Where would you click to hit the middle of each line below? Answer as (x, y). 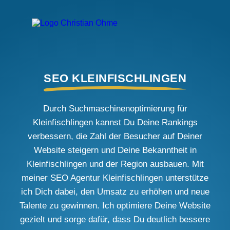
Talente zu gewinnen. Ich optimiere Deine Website (115, 206)
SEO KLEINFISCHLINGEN (115, 78)
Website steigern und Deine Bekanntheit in (115, 150)
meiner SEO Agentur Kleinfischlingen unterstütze (115, 178)
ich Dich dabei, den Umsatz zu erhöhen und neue (115, 192)
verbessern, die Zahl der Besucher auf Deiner (115, 136)
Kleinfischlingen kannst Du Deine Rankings (115, 122)
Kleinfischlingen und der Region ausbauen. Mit (115, 164)
